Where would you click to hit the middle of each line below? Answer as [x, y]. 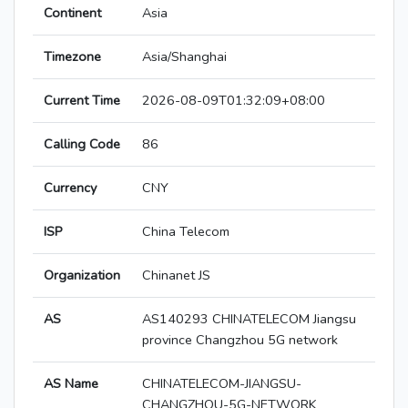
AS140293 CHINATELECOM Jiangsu [249, 319]
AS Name [71, 384]
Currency [70, 188]
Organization [82, 275]
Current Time [82, 101]
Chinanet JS [176, 275]
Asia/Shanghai [184, 57]
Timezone [72, 57]
